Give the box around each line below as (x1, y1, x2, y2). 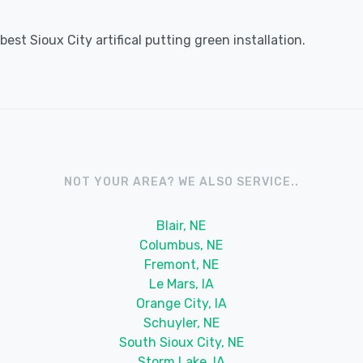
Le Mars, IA (148, 275, 214, 292)
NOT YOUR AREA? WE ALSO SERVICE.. (64, 174, 299, 189)
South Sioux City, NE (118, 334, 244, 350)
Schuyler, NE (143, 314, 220, 331)
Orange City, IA (135, 295, 227, 311)
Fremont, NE (143, 256, 219, 272)
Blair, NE (156, 217, 207, 233)
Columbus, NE (139, 237, 224, 253)
